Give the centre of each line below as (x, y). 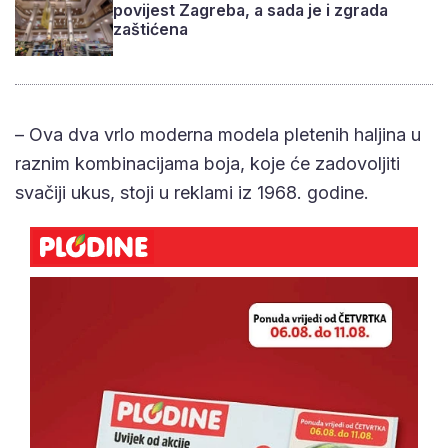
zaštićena (150, 29)
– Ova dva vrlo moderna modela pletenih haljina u (218, 134)
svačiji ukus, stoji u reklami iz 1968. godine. (192, 192)
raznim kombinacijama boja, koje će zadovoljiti (207, 163)
